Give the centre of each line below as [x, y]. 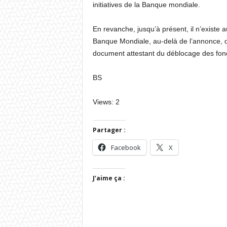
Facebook [126, 147]
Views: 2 [106, 102]
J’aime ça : [109, 178]
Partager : [109, 130]
